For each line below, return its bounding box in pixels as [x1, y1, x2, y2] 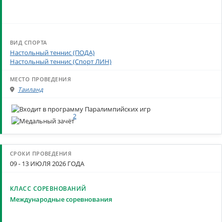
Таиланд [18, 85, 43, 94]
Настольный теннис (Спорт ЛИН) [10, 57, 111, 66]
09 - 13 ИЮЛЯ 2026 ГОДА [10, 159, 84, 168]
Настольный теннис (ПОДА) [10, 48, 95, 57]
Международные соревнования [10, 194, 112, 204]
